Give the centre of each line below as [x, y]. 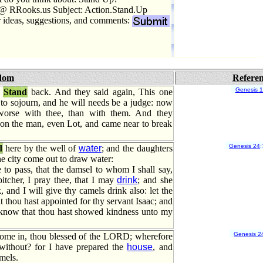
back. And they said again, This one [100, 92]
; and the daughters [137, 148]
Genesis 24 [245, 146]
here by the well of [41, 148]
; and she [155, 180]
